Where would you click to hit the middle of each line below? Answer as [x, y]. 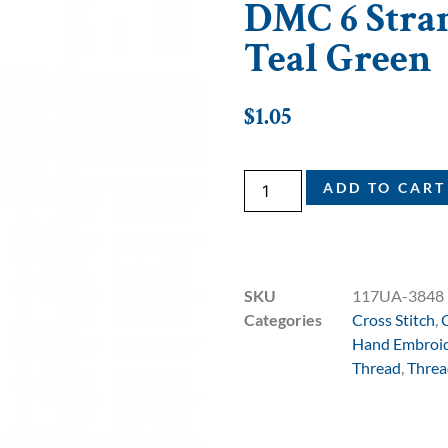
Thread [376, 367]
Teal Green [338, 59]
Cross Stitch [393, 319]
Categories [283, 319]
